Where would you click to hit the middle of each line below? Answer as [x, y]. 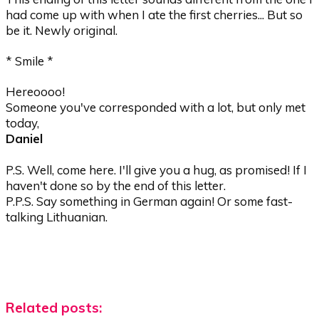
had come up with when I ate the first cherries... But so [155, 15]
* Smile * [30, 61]
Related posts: [54, 308]
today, [23, 123]
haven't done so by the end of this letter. [116, 185]
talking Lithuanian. [57, 216]
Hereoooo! [36, 92]
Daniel [25, 139]
